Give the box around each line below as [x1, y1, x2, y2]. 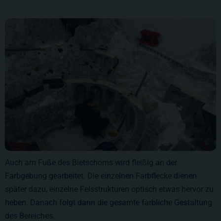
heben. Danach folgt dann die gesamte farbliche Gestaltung [5, 197, 212, 207]
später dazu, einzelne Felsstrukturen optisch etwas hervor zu [5, 184, 214, 194]
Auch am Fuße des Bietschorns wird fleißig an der [5, 157, 177, 167]
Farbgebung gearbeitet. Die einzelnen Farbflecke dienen [5, 171, 197, 181]
